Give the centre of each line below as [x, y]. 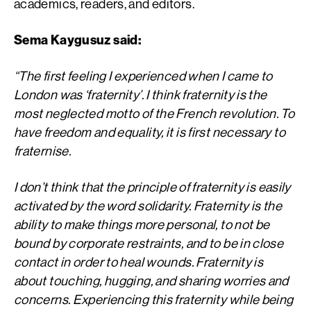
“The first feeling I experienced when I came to [143, 76]
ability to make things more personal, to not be [142, 225]
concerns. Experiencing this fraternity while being [154, 300]
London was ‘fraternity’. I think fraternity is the [141, 95]
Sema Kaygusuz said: [78, 40]
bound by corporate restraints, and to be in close [149, 243]
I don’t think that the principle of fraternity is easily [152, 187]
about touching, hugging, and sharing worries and [151, 281]
